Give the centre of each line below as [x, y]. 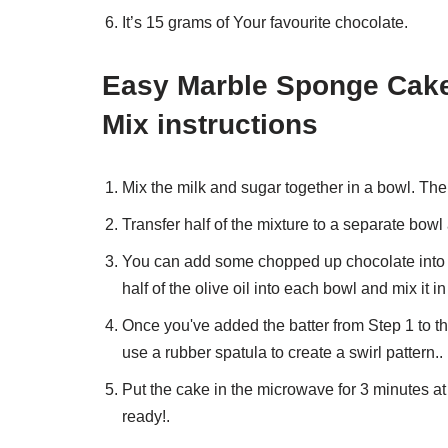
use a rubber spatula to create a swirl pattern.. [282, 352]
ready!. [146, 416]
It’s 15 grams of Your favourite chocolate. [265, 22]
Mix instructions [210, 124]
